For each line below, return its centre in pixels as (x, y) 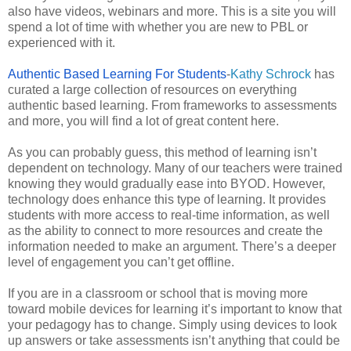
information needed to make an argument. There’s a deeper (172, 246)
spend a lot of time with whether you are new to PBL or (158, 27)
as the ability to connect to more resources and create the (165, 230)
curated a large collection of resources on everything (152, 89)
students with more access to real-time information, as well (169, 215)
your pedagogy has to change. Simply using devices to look (172, 324)
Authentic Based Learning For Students (117, 74)
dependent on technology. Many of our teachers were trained (175, 168)
